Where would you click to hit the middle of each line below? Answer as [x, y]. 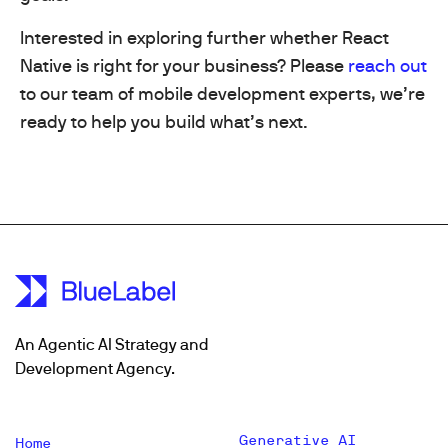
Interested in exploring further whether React [204, 38]
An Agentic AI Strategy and [112, 344]
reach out [387, 66]
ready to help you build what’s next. [164, 122]
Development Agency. [95, 368]
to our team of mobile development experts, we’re [222, 94]
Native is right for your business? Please [184, 66]
